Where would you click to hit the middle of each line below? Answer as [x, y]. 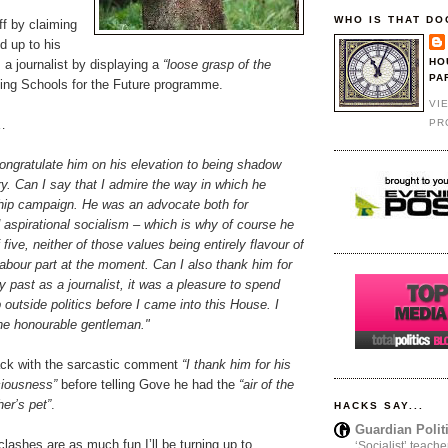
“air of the [266, 385]
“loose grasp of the [217, 65]
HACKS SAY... [379, 405]
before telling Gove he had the [148, 385]
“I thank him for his [236, 365]
